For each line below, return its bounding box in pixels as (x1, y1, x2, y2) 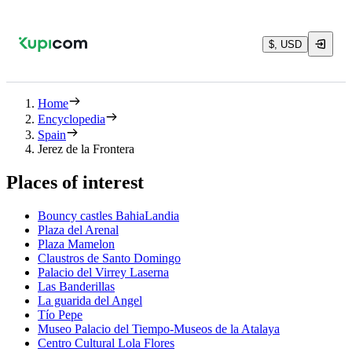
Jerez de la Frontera (38, 142, 134, 156)
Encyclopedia (38, 112, 105, 126)
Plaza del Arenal (38, 222, 119, 236)
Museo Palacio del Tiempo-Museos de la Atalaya (38, 321, 280, 335)
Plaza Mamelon (38, 236, 115, 251)
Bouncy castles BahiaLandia (38, 208, 179, 222)
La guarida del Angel (38, 293, 142, 307)
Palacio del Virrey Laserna (38, 265, 169, 279)
